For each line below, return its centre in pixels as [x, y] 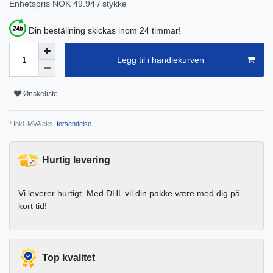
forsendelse [73, 124]
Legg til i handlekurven [160, 59]
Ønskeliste [41, 94]
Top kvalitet [69, 258]
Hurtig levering [76, 160]
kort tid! [33, 206]
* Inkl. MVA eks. [32, 124]
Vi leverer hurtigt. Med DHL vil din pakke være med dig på [129, 193]
